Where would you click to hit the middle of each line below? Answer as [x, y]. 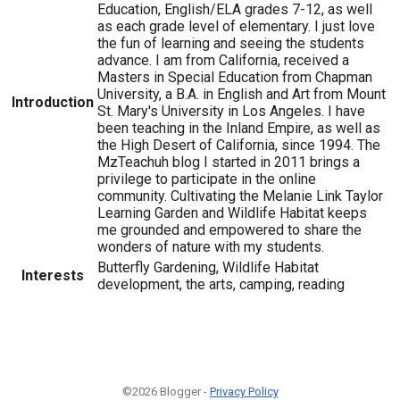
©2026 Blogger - [166, 391]
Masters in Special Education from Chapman [235, 77]
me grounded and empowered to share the [229, 229]
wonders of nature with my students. [211, 246]
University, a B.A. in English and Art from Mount [242, 94]
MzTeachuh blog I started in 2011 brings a [229, 162]
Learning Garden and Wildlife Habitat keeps [232, 212]
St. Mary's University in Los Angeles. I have [231, 111]
